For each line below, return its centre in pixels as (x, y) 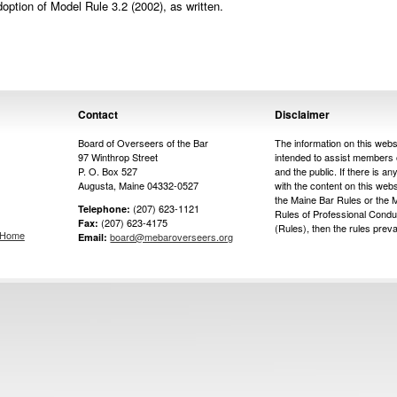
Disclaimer (303, 114)
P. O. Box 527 (108, 171)
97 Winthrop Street (118, 157)
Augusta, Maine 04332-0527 (139, 185)
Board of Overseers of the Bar (144, 143)
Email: (93, 237)
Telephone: (105, 209)
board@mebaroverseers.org (172, 237)
